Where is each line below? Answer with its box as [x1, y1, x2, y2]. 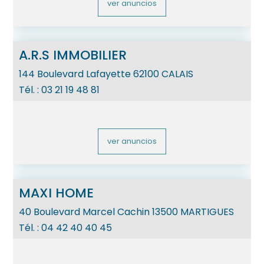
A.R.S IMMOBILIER [19, 45, 127, 64]
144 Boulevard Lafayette [19, 67, 131, 81]
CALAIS [161, 67, 194, 81]
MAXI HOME [19, 183, 94, 202]
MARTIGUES [180, 204, 235, 219]
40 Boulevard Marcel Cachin [19, 204, 150, 219]
